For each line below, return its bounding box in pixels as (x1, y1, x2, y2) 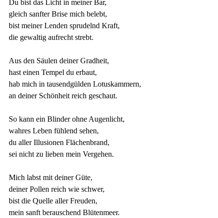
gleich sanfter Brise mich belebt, (9, 10, 107, 18)
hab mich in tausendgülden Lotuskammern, (9, 80, 141, 88)
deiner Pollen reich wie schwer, (9, 185, 105, 193)
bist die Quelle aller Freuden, (9, 197, 97, 205)
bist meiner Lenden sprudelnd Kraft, (9, 21, 120, 30)
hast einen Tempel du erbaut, (9, 68, 97, 76)
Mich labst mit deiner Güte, (9, 173, 92, 182)
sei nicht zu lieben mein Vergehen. (9, 150, 114, 158)
